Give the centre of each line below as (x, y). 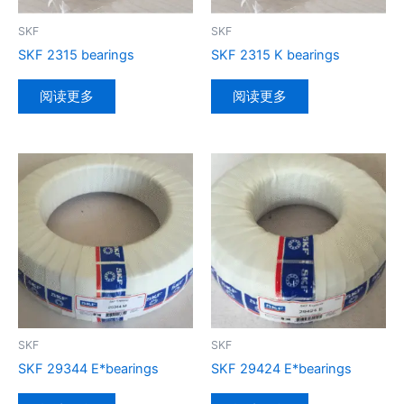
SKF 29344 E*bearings (88, 369)
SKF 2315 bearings (76, 55)
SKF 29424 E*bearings (281, 369)
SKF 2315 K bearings (275, 55)
